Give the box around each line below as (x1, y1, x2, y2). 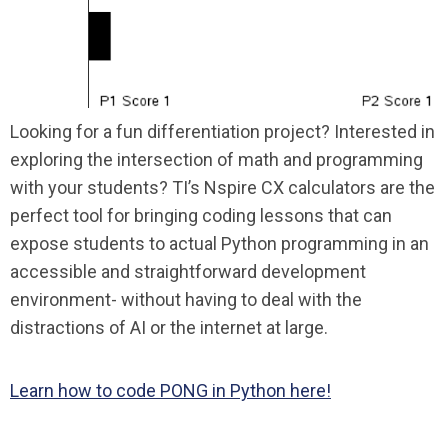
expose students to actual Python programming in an (10, 232, 429, 254)
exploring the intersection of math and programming (10, 148, 423, 170)
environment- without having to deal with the (10, 288, 362, 310)
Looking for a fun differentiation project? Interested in (10, 120, 435, 142)
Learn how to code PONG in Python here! (10, 379, 331, 401)
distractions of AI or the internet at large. (10, 316, 332, 338)
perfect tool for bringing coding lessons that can (10, 204, 392, 226)
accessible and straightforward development (10, 260, 366, 282)
